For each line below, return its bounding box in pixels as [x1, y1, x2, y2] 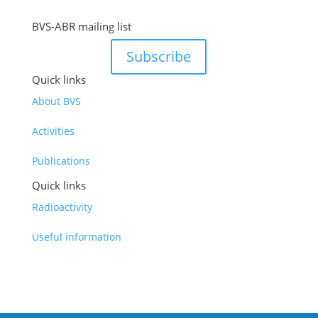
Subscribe [126, 46, 192, 66]
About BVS [31, 94, 81, 108]
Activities [31, 124, 75, 138]
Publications [31, 153, 90, 168]
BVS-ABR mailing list [31, 18, 131, 33]
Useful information [31, 229, 121, 243]
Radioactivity [31, 199, 92, 214]
